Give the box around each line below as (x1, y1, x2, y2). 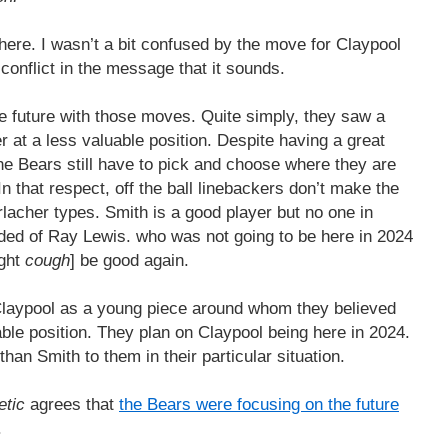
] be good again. (70, 250, 189, 270)
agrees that (25, 394, 119, 414)
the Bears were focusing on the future (119, 394, 399, 414)
